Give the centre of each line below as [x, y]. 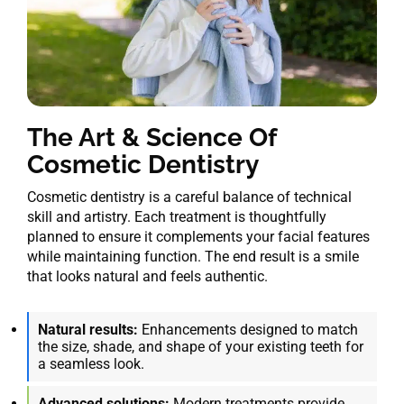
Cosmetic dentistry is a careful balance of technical [189, 197]
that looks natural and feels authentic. [147, 276]
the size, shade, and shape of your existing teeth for [201, 346]
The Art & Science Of [151, 137]
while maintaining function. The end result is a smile [193, 256]
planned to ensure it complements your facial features [198, 236]
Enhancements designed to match [248, 329]
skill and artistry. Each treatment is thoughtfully [177, 216]
